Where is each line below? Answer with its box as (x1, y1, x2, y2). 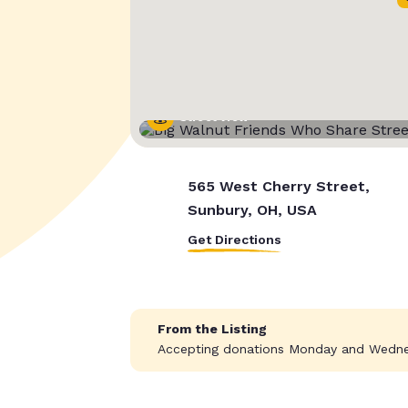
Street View (178, 111, 249, 125)
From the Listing (157, 321, 267, 337)
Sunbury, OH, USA (187, 201, 317, 219)
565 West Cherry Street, (187, 178, 370, 196)
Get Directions (187, 232, 281, 248)
